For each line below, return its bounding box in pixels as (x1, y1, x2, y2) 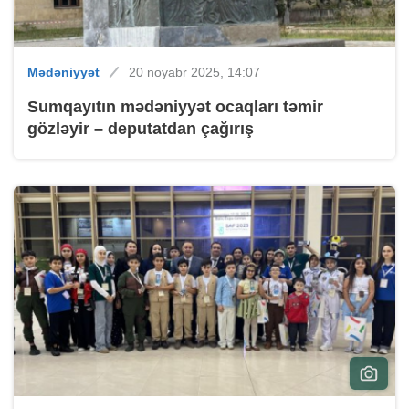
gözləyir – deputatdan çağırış (27, 120, 254, 139)
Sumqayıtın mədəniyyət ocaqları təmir (27, 98, 323, 117)
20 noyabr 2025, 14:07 (129, 65, 260, 80)
